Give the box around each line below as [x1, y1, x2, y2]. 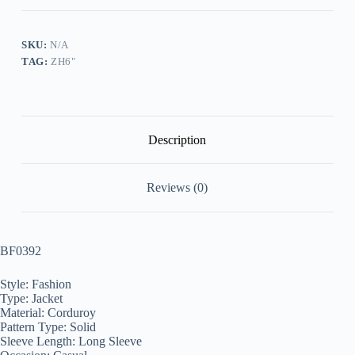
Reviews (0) [147, 181, 208, 195]
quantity [20, 9, 61, 22]
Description [148, 132, 207, 147]
